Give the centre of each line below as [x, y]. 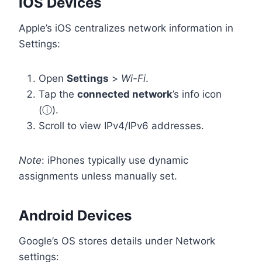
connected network [125, 94]
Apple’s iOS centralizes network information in [126, 28]
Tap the [58, 94]
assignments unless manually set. [98, 176]
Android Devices [75, 215]
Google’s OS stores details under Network [117, 241]
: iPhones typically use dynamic [115, 160]
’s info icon [197, 94]
